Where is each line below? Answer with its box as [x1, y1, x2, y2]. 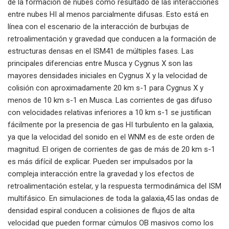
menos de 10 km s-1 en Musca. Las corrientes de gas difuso [8, 95, 212, 105]
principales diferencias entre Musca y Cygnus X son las [8, 58, 193, 68]
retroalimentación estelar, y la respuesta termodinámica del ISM [8, 181, 221, 191]
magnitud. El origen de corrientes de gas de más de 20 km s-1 [8, 144, 215, 154]
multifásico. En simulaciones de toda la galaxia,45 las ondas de [8, 193, 219, 203]
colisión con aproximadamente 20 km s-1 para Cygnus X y [8, 83, 203, 93]
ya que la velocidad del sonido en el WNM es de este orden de [8, 132, 215, 142]
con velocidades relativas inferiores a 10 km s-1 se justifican [8, 107, 211, 117]
